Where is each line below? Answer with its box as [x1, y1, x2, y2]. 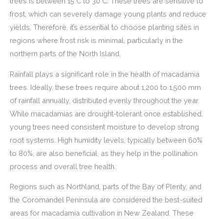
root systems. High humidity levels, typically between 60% [10, 135, 202, 144]
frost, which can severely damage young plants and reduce [10, 10, 206, 19]
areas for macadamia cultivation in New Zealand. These [10, 209, 194, 218]
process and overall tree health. [10, 162, 116, 171]
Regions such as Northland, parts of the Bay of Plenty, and [10, 182, 201, 191]
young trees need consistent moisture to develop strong [10, 122, 199, 131]
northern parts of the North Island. [10, 49, 121, 58]
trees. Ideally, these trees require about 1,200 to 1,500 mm [10, 83, 201, 91]
